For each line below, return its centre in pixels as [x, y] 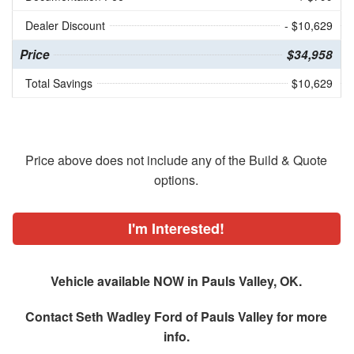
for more [301, 316]
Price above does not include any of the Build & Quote [177, 160]
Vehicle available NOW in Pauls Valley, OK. [177, 281]
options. [177, 179]
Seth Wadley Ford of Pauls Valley [175, 316]
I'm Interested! [177, 228]
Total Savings [58, 83]
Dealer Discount [65, 25]
